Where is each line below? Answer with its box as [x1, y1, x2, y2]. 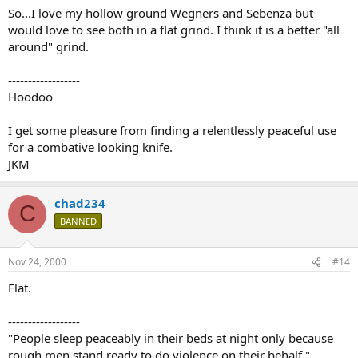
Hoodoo [8, 88, 53, 105]
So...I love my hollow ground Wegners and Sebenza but [8, 4, 313, 21]
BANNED [60, 214, 97, 227]
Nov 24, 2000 [8, 255, 66, 268]
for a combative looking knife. [8, 138, 173, 155]
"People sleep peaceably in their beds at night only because [8, 330, 333, 346]
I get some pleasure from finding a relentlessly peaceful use [8, 121, 336, 138]
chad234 [54, 194, 105, 211]
